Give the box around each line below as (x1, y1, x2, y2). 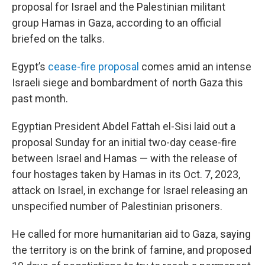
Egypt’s (12, 60, 48, 73)
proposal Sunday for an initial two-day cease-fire (12, 136, 237, 148)
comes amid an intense (139, 60, 251, 73)
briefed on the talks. (12, 33, 105, 45)
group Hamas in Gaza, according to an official (12, 17, 221, 29)
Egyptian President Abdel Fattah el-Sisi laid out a (12, 120, 235, 132)
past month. (12, 92, 68, 105)
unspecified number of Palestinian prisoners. (12, 200, 222, 212)
